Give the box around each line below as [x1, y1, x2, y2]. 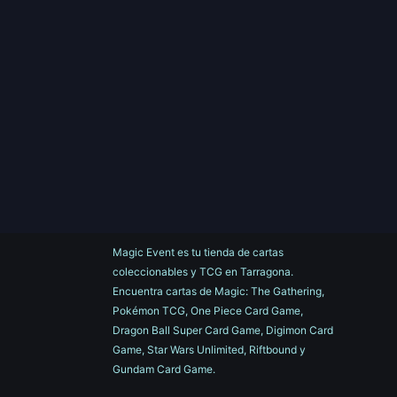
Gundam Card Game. [113, 362, 218, 376]
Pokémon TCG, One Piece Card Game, [113, 303, 303, 317]
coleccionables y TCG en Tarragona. [113, 264, 293, 278]
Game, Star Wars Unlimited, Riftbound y [113, 342, 306, 356]
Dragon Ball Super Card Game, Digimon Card [113, 323, 333, 337]
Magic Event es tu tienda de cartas [113, 245, 284, 259]
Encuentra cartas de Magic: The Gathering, [113, 284, 324, 298]
